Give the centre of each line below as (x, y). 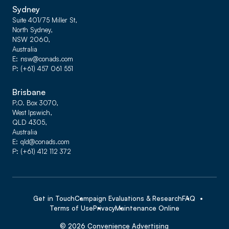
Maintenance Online (147, 208)
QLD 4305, (29, 122)
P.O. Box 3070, (35, 103)
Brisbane (29, 92)
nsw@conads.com (47, 59)
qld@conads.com (45, 142)
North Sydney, (32, 30)
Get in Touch (54, 198)
